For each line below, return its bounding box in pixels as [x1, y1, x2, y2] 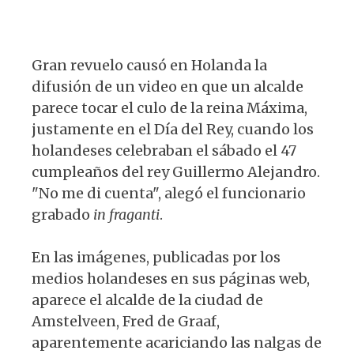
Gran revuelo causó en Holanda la [32, 56, 267, 75]
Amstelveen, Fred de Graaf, [32, 312, 220, 331]
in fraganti [93, 205, 160, 224]
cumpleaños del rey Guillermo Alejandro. [32, 163, 320, 182]
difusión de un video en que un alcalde [32, 77, 303, 96]
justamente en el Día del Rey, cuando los [32, 120, 314, 139]
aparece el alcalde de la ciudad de [32, 291, 263, 310]
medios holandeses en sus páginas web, [32, 269, 310, 288]
